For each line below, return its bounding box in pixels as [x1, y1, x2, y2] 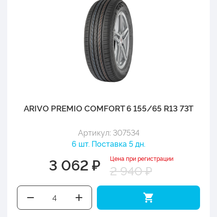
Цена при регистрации [109, 154, 173, 162]
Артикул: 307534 [77, 126, 139, 138]
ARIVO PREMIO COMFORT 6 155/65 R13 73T [24, 102, 193, 113]
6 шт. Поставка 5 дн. [72, 138, 145, 149]
